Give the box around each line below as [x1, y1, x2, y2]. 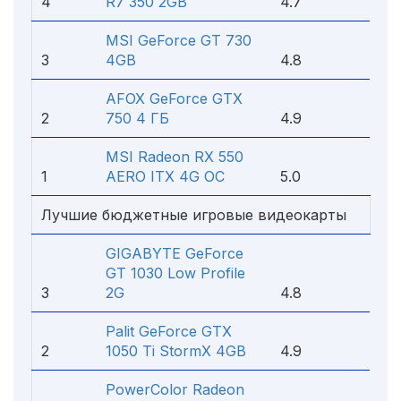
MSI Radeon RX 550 [106, 148, 243, 166]
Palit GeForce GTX [106, 322, 232, 340]
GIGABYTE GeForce [106, 244, 243, 262]
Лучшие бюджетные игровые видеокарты [41, 206, 346, 224]
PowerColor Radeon [106, 380, 244, 398]
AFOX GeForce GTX [106, 90, 243, 107]
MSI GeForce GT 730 [106, 31, 252, 49]
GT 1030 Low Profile [106, 264, 245, 282]
